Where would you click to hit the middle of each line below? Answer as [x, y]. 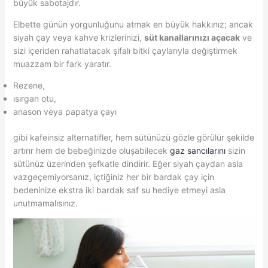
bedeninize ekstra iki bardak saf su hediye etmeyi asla [119, 190]
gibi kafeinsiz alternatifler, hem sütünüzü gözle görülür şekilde [133, 138]
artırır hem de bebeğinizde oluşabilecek [91, 151]
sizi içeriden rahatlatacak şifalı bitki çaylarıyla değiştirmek [125, 51]
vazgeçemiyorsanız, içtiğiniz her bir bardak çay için [113, 177]
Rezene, [29, 86]
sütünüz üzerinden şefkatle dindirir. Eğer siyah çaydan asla [128, 164]
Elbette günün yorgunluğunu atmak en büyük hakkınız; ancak [133, 25]
